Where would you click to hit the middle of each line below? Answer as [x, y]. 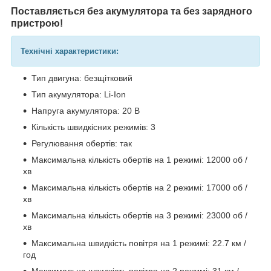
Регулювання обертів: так [82, 143]
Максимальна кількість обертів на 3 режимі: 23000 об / [139, 215]
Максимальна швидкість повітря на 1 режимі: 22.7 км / [139, 243]
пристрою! [37, 23]
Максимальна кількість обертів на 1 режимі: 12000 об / [139, 159]
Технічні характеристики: [70, 51]
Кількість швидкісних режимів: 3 [93, 127]
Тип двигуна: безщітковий [82, 78]
